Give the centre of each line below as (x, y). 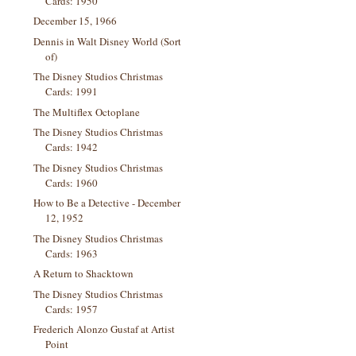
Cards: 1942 (72, 147)
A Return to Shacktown (84, 273)
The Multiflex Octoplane (87, 112)
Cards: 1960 (72, 182)
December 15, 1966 (75, 21)
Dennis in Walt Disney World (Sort (108, 41)
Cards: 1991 (72, 91)
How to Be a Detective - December (107, 203)
